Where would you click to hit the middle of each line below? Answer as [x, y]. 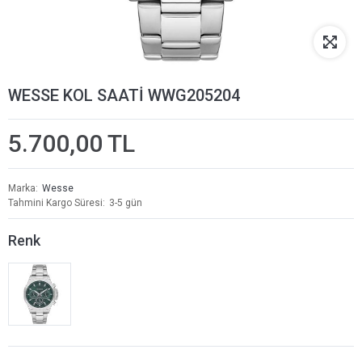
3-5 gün [126, 203]
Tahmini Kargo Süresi [55, 203]
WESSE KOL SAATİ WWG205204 [124, 95]
